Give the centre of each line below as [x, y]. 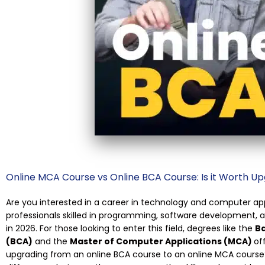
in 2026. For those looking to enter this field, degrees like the [130, 228]
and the [51, 241]
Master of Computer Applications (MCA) [162, 241]
